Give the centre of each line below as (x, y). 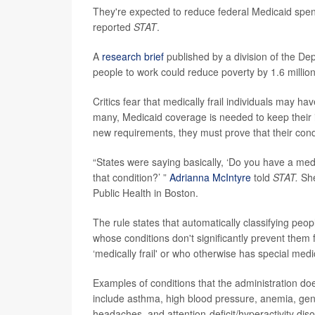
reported (113, 27)
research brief (131, 56)
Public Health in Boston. (146, 193)
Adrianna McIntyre (210, 177)
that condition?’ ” (131, 177)
